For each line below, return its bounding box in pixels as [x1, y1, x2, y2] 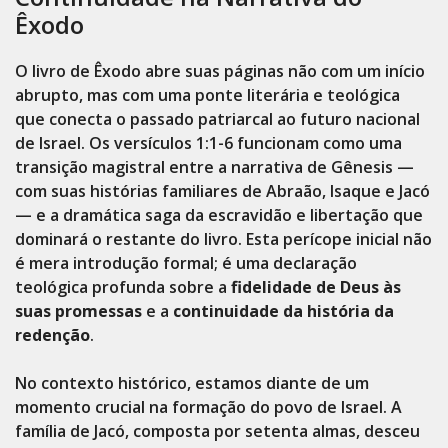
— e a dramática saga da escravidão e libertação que [15, 204, 423, 226]
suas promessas [15, 300, 142, 322]
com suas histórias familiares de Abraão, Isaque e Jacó [15, 180, 430, 202]
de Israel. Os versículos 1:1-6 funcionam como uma [15, 132, 402, 154]
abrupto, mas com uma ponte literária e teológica [15, 84, 400, 106]
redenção [15, 324, 90, 346]
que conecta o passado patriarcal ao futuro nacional [15, 108, 420, 130]
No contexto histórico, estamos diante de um [15, 372, 369, 394]
